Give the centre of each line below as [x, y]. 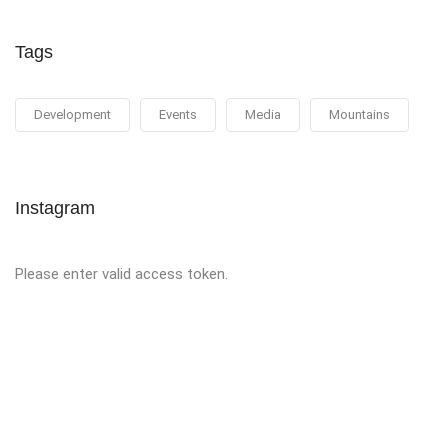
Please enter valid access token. [121, 273]
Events [178, 114]
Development [72, 114]
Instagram [55, 207]
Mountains [359, 114]
